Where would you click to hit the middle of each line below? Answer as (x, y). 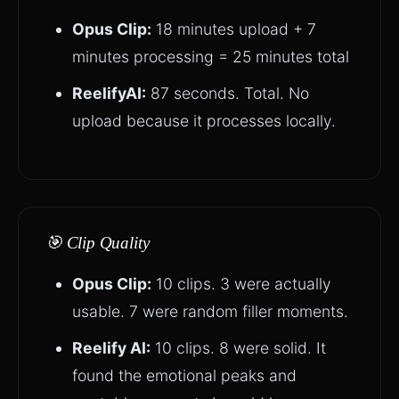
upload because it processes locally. (204, 121)
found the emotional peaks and (184, 375)
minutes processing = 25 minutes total (211, 57)
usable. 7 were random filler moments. (210, 311)
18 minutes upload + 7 (234, 29)
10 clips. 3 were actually (241, 284)
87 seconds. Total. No (228, 93)
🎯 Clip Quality (98, 243)
